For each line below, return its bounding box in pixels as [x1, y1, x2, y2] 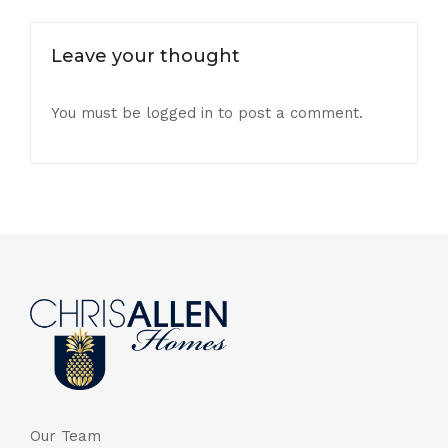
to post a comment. [213, 104, 363, 122]
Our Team [30, 426, 101, 445]
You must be [51, 104, 146, 122]
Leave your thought [51, 45, 240, 67]
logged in [146, 104, 213, 122]
